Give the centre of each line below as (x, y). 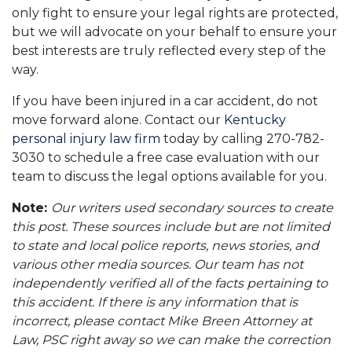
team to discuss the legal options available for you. (169, 176)
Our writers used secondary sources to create (192, 208)
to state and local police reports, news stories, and (165, 246)
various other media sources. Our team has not (158, 264)
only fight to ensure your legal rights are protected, (175, 13)
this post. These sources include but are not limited (171, 227)
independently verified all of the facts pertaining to (170, 283)
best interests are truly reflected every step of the (169, 51)
